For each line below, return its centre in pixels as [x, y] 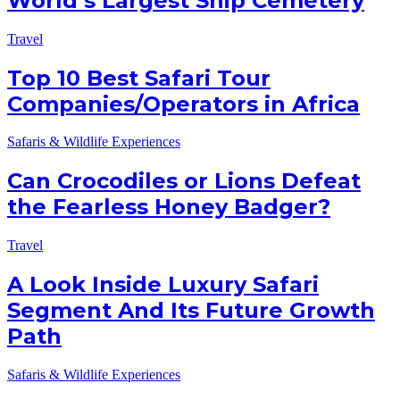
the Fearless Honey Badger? [169, 207]
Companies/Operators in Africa [183, 104]
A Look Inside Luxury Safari [163, 285]
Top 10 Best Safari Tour [139, 78]
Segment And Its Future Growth [191, 311]
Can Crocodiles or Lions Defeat [184, 181]
